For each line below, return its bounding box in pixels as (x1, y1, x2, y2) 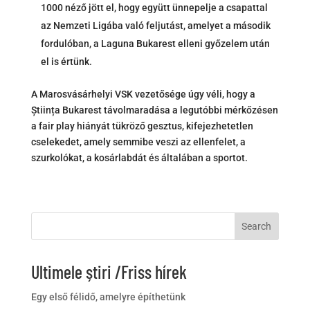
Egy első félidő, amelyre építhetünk (30, 291, 185, 303)
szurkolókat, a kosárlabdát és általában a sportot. (30, 152, 248, 164)
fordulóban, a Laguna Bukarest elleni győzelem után (40, 38, 270, 50)
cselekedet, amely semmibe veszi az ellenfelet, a (30, 136, 246, 148)
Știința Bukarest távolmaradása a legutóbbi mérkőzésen (30, 104, 278, 116)
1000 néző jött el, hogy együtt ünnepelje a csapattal (40, 2, 268, 14)
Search (241, 221, 272, 232)
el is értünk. (40, 56, 92, 68)
